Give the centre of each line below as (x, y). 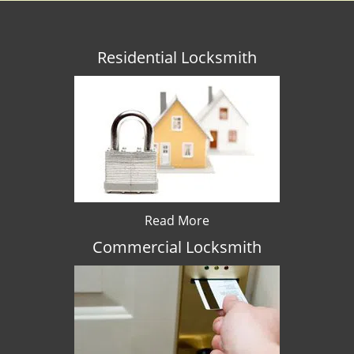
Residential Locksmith (177, 57)
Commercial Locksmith (177, 247)
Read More (177, 220)
